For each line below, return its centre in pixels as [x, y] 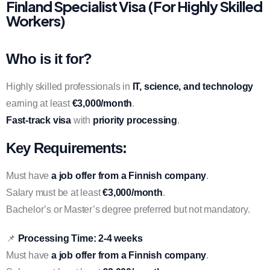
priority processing [135, 120]
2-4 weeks [121, 238]
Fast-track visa [39, 120]
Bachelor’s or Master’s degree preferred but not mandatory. [128, 209]
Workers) [36, 20]
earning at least [39, 103]
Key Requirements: [66, 148]
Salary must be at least [55, 193]
